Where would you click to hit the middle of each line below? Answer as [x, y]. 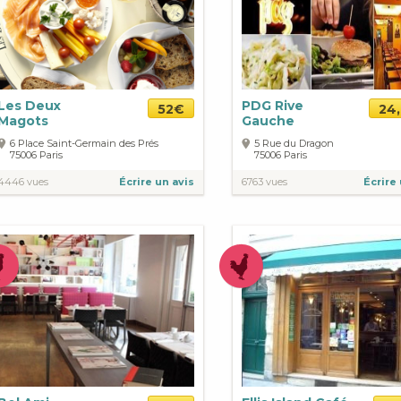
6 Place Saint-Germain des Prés [84, 143]
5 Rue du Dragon [294, 143]
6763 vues [264, 181]
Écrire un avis [157, 181]
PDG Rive [273, 105]
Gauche [268, 120]
